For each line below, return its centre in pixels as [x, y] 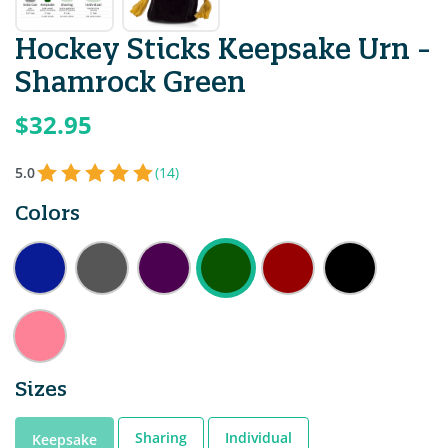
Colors [47, 212]
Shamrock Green [130, 81]
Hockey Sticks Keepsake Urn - [223, 48]
